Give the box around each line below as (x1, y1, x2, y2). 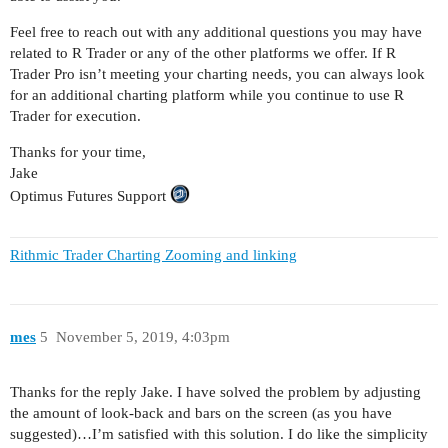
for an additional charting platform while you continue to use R (10, 86, 404, 103)
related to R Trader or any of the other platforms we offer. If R (10, 44, 396, 61)
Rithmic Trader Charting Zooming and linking (10, 247, 297, 264)
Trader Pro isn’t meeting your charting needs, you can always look (10, 65, 425, 82)
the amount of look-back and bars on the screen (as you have (10, 405, 392, 421)
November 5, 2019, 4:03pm (55, 329, 230, 346)
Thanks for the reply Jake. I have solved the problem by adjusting (10, 384, 421, 400)
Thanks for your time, (10, 143, 146, 160)
